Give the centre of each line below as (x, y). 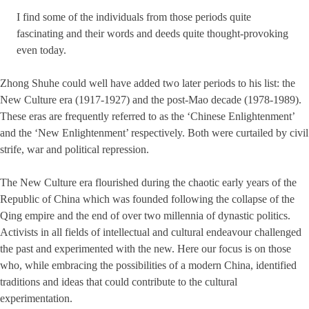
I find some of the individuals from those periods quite (134, 17)
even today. (41, 50)
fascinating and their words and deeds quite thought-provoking (152, 34)
